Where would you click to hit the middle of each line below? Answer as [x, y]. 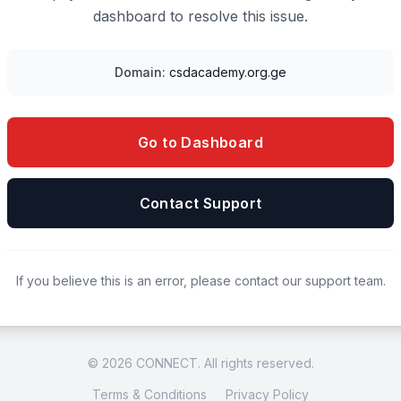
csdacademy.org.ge [228, 72]
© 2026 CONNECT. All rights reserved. [200, 363]
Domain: [140, 72]
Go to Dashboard [200, 142]
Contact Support [200, 203]
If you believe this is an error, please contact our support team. [200, 280]
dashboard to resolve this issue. [200, 16]
